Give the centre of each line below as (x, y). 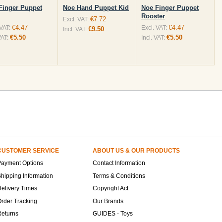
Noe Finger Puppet (170, 8)
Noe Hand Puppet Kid (96, 8)
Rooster (153, 16)
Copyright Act (111, 188)
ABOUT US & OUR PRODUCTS (136, 151)
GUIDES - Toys (113, 214)
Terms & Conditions (119, 176)
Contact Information (119, 163)
